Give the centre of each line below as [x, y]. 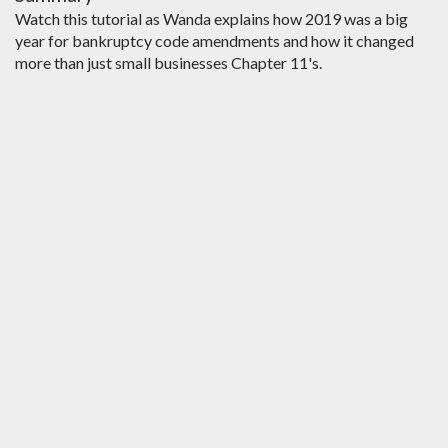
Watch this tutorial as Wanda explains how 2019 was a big [211, 18]
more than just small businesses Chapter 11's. [168, 62]
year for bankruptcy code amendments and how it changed [214, 40]
